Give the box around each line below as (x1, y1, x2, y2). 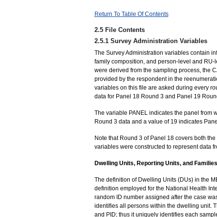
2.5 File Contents (94, 26, 145, 33)
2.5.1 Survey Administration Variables (94, 37, 207, 45)
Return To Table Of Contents (94, 10, 169, 17)
